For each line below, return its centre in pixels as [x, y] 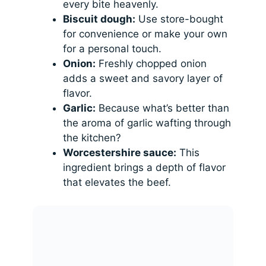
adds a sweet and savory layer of [143, 79]
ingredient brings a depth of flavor [145, 168]
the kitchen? [92, 138]
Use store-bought [180, 19]
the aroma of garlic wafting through [147, 123]
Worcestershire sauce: [120, 153]
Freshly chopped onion [151, 64]
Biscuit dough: [99, 19]
